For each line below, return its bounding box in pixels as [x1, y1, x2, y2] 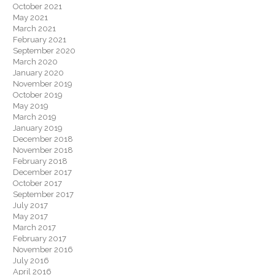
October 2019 [13, 90, 63, 99]
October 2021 [13, 2, 62, 11]
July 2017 [13, 201, 48, 210]
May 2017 [13, 212, 48, 221]
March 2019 [13, 112, 56, 122]
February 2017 [13, 234, 66, 243]
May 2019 [13, 101, 48, 110]
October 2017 [13, 179, 62, 188]
